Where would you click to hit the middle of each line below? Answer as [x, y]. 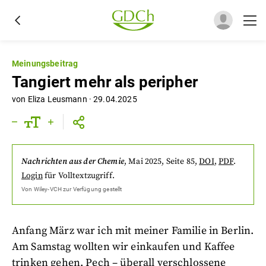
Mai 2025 [145, 161]
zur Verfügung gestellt [92, 189]
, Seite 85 [178, 161]
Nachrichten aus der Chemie [73, 161]
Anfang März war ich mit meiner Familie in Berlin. [133, 231]
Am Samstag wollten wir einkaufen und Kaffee [123, 247]
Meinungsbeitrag [45, 64]
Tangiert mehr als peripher [105, 82]
